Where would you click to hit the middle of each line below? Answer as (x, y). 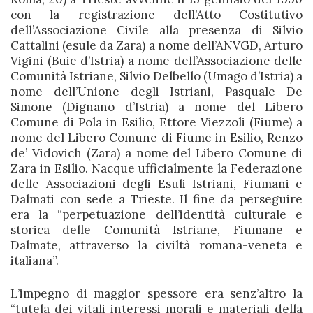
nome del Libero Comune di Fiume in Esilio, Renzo (156, 138)
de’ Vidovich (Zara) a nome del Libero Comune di (156, 153)
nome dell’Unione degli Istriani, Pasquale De (156, 92)
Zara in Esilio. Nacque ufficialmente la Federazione (156, 168)
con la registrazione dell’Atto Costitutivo (156, 15)
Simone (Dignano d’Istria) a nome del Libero (156, 107)
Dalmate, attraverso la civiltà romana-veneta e (156, 245)
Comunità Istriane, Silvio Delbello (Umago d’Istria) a (156, 76)
